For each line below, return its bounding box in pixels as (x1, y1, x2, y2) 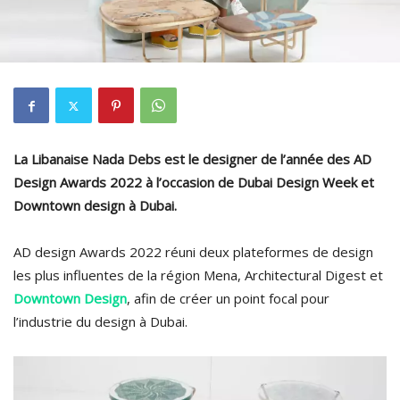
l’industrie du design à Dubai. (13, 312, 187, 330)
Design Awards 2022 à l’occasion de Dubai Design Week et (13, 173, 374, 191)
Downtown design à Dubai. (13, 196, 180, 214)
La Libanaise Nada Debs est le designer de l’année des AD (13, 150, 371, 168)
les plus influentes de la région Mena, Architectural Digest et (13, 266, 383, 284)
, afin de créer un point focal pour (127, 289, 329, 307)
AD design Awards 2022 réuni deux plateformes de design (13, 243, 373, 261)
